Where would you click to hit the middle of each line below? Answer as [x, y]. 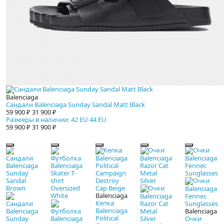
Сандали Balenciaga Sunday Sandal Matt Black [75, 105]
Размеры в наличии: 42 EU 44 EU [56, 120]
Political [107, 218]
